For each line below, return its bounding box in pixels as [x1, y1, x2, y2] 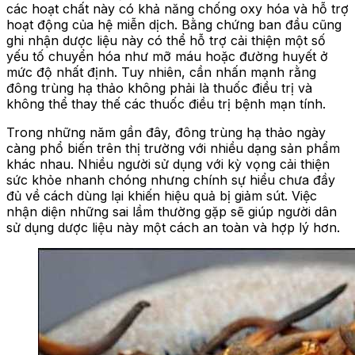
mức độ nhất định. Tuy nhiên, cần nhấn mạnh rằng [6, 63, 316, 80]
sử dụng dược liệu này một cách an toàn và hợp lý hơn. [6, 219, 340, 235]
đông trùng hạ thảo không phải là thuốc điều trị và [6, 79, 312, 96]
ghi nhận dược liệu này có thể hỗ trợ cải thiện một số [6, 32, 326, 48]
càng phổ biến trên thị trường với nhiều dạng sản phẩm [6, 139, 340, 156]
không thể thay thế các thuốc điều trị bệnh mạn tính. [6, 95, 326, 112]
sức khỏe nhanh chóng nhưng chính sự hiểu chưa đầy [6, 171, 335, 188]
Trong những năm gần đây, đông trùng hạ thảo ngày [6, 124, 326, 140]
